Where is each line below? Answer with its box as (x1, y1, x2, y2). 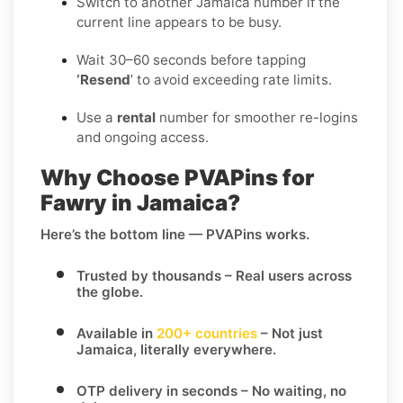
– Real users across (221, 266, 352, 284)
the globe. (76, 282, 143, 300)
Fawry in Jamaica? (40, 189, 240, 216)
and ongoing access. (76, 128, 209, 146)
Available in (76, 324, 157, 342)
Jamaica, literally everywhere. (76, 340, 276, 358)
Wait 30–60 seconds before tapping (76, 50, 306, 68)
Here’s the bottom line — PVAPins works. (40, 225, 309, 243)
